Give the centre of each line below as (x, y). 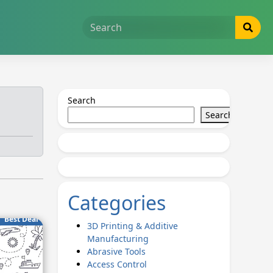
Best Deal (21, 219)
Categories (116, 203)
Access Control (117, 264)
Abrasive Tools (116, 251)
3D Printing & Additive (132, 226)
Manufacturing (118, 239)
